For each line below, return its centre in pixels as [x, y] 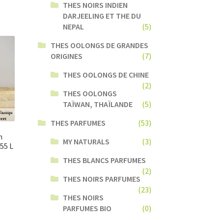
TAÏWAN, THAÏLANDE [98, 104]
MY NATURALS [86, 141]
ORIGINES [66, 56]
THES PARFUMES [78, 123]
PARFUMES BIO [87, 208]
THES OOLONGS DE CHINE [106, 74]
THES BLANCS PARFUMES [105, 160]
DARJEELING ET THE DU [102, 15]
